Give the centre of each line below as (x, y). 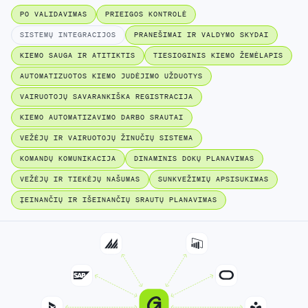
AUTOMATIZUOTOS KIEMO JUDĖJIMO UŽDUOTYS (111, 76)
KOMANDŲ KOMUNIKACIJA (68, 158)
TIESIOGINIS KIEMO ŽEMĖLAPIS (218, 55)
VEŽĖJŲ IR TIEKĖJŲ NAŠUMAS (80, 179)
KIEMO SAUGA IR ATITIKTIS (78, 55)
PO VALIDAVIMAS (54, 14)
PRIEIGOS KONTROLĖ (146, 14)
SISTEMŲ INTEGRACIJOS (68, 35)
